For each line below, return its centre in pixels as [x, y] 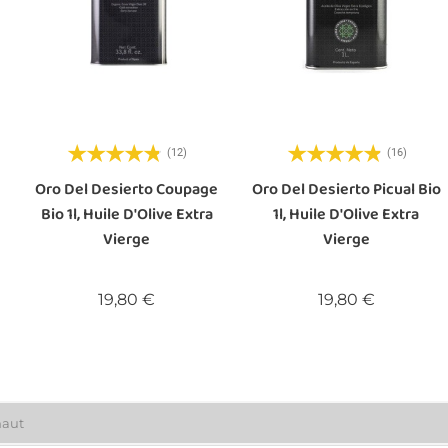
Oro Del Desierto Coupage [127, 189]
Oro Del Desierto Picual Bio [346, 189]
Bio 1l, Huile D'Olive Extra [126, 214]
